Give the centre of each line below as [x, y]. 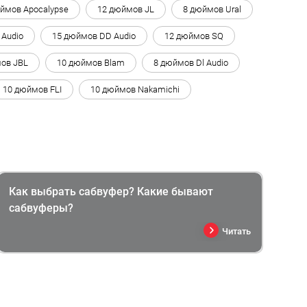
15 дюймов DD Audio [94, 36]
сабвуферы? [41, 208]
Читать [236, 231]
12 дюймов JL [126, 9]
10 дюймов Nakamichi [135, 89]
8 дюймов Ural [212, 9]
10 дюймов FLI [32, 89]
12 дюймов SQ [194, 36]
